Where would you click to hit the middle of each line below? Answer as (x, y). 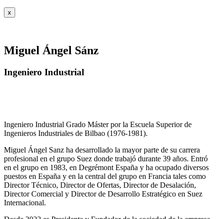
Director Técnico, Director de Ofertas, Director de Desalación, (100, 185)
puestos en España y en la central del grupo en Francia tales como (105, 176)
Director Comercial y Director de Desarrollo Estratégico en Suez (103, 194)
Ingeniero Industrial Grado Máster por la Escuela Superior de (98, 124)
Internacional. (25, 202)
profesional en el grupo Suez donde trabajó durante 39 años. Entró (106, 158)
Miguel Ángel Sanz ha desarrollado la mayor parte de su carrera (102, 150)
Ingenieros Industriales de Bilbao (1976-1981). (76, 133)
